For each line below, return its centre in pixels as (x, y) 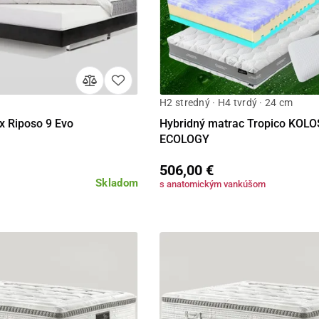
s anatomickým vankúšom (213, 184)
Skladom (117, 183)
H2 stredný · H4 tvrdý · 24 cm (226, 103)
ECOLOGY (185, 140)
